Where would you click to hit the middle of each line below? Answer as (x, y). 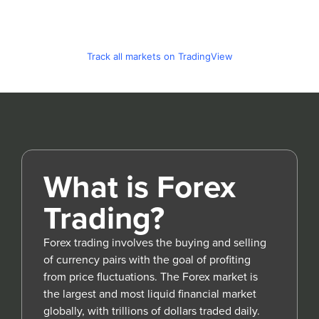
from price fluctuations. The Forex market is (151, 277)
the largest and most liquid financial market (150, 294)
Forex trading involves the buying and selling (155, 243)
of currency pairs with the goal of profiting (147, 260)
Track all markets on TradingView (159, 57)
